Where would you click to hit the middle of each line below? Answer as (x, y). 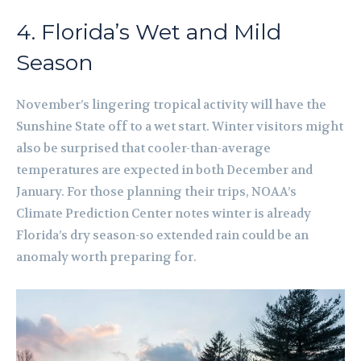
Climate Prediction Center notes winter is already (164, 214)
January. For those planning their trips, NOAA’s (156, 192)
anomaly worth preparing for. (106, 257)
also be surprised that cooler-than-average (143, 149)
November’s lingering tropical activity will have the (171, 105)
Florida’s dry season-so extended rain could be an (162, 236)
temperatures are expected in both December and (164, 170)
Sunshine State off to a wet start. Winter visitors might (180, 127)
